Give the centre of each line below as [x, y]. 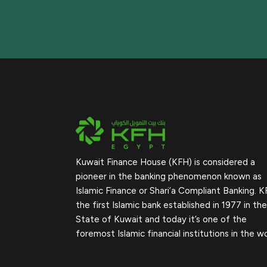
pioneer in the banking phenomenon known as [169, 177]
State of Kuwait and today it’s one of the [161, 220]
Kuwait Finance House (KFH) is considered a [165, 162]
